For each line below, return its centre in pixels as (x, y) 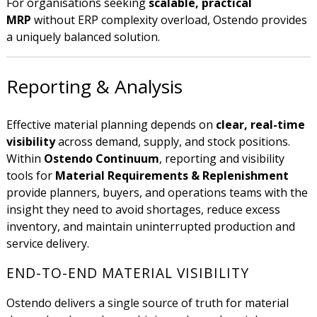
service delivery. (47, 244)
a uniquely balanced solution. (83, 37)
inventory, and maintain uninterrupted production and (150, 227)
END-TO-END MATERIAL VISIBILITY (127, 273)
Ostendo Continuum (101, 159)
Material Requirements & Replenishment (172, 176)
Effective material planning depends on (111, 125)
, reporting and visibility (221, 159)
